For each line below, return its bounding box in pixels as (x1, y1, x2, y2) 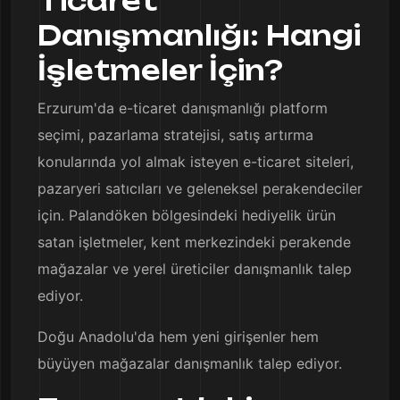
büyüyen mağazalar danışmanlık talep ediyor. (37, 354, 342, 372)
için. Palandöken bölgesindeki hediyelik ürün (37, 206, 336, 224)
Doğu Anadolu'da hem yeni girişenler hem (37, 328, 319, 346)
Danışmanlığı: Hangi (37, 19, 361, 52)
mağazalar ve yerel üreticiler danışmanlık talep (37, 260, 352, 278)
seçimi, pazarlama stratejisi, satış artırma (37, 126, 313, 144)
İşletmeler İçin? (37, 54, 283, 87)
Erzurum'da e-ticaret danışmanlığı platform (37, 99, 328, 117)
